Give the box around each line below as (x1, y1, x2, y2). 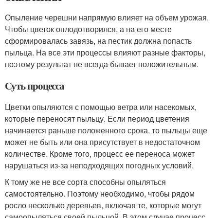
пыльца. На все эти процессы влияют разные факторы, (5, 47, 205, 58)
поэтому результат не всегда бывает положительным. (5, 58, 199, 70)
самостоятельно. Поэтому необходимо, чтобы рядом (5, 188, 195, 200)
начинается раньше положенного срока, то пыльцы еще (5, 125, 207, 136)
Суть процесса (5, 78, 65, 93)
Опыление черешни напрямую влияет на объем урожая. (5, 12, 209, 23)
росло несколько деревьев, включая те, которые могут (5, 200, 201, 211)
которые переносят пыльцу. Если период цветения (5, 113, 189, 125)
